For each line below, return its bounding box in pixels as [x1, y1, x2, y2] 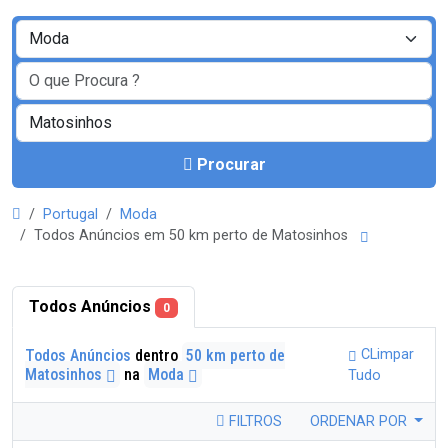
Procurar [196, 155, 266, 174]
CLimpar [356, 346, 414, 363]
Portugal [43, 206, 98, 223]
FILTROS [224, 413, 282, 430]
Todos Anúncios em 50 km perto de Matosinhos [34, 227, 356, 244]
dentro [131, 345, 182, 365]
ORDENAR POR [309, 413, 411, 430]
